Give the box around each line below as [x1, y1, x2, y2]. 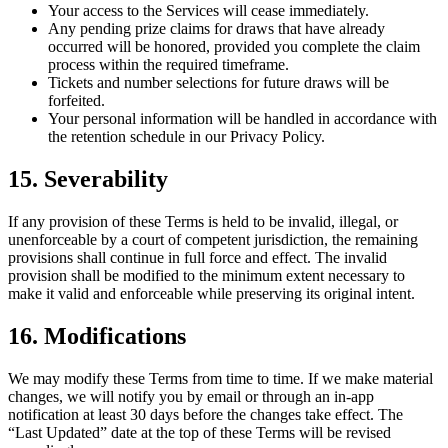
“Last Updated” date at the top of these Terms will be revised [8, 423, 391, 441]
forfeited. [48, 91, 105, 109]
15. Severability [8, 165, 168, 192]
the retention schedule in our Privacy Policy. [48, 127, 325, 145]
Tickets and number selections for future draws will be [48, 73, 389, 91]
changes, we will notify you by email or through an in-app [8, 387, 374, 405]
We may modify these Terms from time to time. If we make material [8, 369, 433, 387]
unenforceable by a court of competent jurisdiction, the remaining [8, 230, 418, 248]
